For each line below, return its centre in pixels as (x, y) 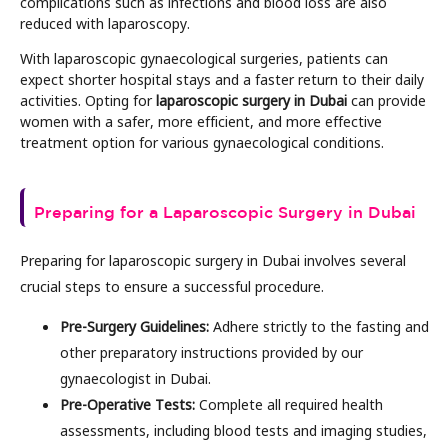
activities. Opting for (88, 100)
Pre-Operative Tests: (127, 404)
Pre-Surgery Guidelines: (134, 326)
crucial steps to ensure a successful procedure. (178, 285)
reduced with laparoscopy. (109, 22)
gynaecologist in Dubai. (139, 378)
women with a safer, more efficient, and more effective (201, 121)
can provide (386, 100)
